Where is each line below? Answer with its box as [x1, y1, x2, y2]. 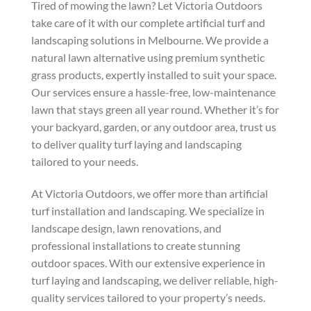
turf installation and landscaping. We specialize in [31, 204, 264, 218]
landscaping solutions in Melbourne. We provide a [31, 33, 269, 47]
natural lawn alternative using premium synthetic [31, 51, 264, 65]
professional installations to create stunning [31, 239, 240, 253]
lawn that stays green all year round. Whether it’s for [31, 103, 279, 117]
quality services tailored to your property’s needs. [31, 291, 265, 305]
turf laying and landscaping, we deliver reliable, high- [31, 274, 278, 287]
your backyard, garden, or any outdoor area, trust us [31, 120, 276, 134]
